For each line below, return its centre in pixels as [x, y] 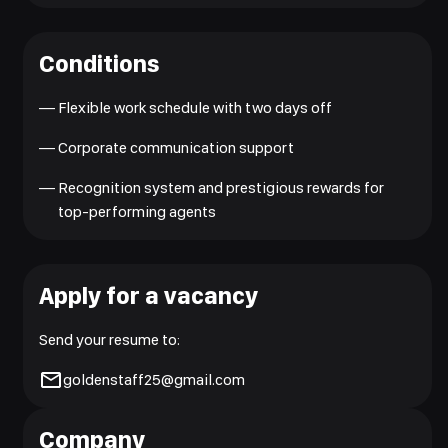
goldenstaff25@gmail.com [154, 379]
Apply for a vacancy [148, 295]
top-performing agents [137, 211]
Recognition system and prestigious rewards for [221, 187]
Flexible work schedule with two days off [195, 107]
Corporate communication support [176, 147]
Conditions [99, 63]
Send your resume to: [109, 339]
